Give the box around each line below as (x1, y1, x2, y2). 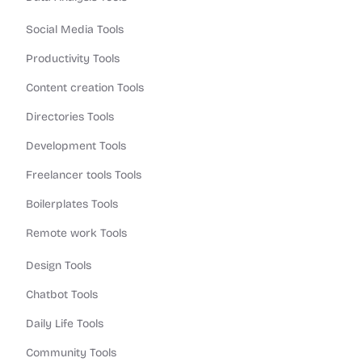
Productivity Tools (26, 52, 120, 65)
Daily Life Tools (26, 317, 103, 330)
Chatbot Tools (26, 288, 98, 301)
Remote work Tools (26, 226, 127, 240)
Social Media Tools (26, 23, 124, 36)
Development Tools (26, 139, 126, 153)
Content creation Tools (26, 81, 144, 95)
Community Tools (26, 346, 116, 360)
